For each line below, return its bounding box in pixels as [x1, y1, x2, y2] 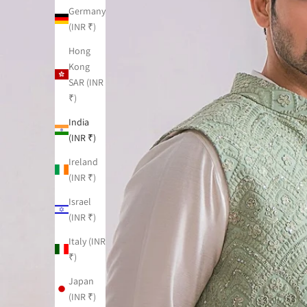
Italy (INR [69, 234, 106, 247]
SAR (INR [69, 75, 103, 88]
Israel [69, 195, 91, 208]
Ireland [69, 155, 98, 168]
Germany [69, 4, 106, 17]
